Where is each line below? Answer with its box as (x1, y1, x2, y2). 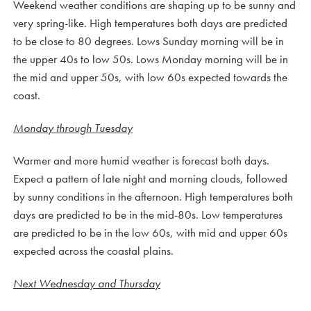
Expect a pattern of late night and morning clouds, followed (13, 170, 287, 186)
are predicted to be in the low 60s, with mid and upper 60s (13, 224, 287, 240)
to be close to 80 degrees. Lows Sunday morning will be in (13, 33, 284, 49)
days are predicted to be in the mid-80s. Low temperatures (13, 206, 283, 222)
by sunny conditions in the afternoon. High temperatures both (13, 188, 293, 204)
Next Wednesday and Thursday (13, 275, 160, 291)
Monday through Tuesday (13, 119, 133, 135)
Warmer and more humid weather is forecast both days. (13, 152, 269, 168)
